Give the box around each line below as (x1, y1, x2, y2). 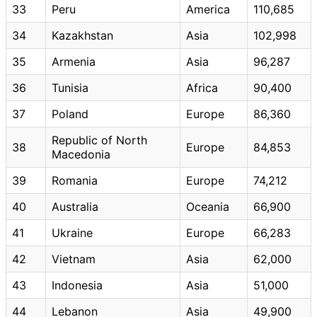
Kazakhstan (52, 28, 113, 42)
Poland (52, 106, 88, 121)
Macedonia (52, 146, 110, 161)
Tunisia (52, 80, 88, 95)
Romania (52, 173, 98, 188)
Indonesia (52, 277, 103, 292)
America (186, 1, 230, 16)
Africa (186, 80, 218, 95)
